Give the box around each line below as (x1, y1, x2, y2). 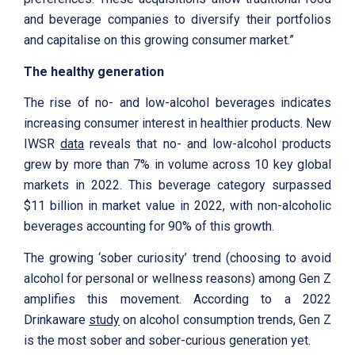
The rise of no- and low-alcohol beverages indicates (24, 95, 331, 111)
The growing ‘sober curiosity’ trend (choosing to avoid (24, 250, 331, 266)
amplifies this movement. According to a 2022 (24, 292, 331, 307)
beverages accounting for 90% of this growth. (24, 219, 274, 235)
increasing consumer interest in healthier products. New (24, 116, 331, 132)
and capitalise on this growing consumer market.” (24, 32, 294, 48)
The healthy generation (24, 63, 164, 79)
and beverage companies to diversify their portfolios (24, 12, 331, 28)
